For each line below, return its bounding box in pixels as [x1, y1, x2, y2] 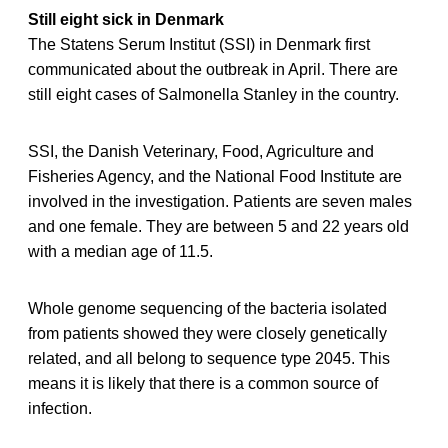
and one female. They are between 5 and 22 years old [28, 217, 409, 235]
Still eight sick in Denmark [28, 10, 224, 28]
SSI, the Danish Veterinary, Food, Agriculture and [28, 142, 374, 160]
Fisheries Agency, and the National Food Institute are [28, 167, 402, 185]
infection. [28, 399, 92, 417]
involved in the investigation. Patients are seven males [28, 192, 412, 210]
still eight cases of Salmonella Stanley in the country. [28, 85, 399, 103]
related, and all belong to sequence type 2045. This [28, 349, 390, 367]
